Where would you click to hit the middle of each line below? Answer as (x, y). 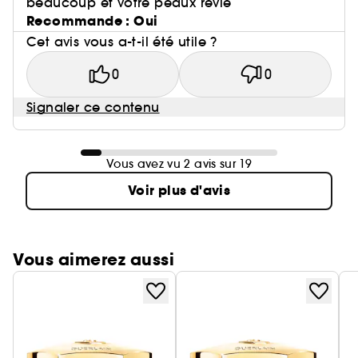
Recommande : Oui (92, 21)
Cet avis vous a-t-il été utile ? (122, 42)
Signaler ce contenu (93, 107)
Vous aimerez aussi (93, 260)
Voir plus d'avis (179, 191)
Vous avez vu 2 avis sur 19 (179, 164)
